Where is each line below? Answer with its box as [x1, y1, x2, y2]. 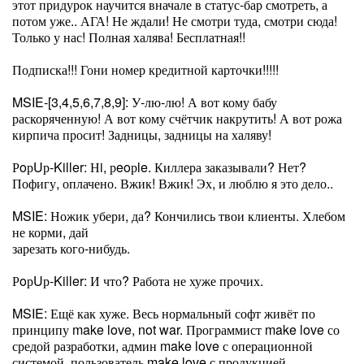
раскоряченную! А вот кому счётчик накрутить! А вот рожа [12, 109, 342, 128]
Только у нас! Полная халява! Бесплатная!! [12, 28, 245, 46]
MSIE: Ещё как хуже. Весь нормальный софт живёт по [12, 304, 315, 323]
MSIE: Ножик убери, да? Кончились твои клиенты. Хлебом [12, 206, 345, 225]
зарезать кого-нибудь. [12, 239, 130, 258]
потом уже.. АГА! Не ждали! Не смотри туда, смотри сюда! [12, 11, 337, 30]
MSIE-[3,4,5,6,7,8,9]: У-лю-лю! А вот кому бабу [12, 93, 277, 111]
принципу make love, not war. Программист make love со [12, 320, 340, 339]
